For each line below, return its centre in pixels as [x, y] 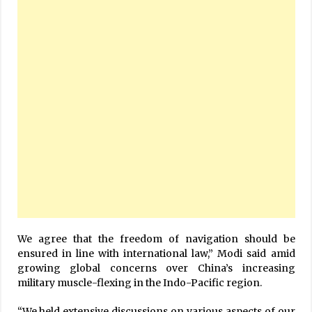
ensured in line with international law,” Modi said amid [156, 253]
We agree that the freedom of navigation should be [156, 239]
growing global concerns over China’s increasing [156, 268]
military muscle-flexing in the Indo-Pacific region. [139, 282]
